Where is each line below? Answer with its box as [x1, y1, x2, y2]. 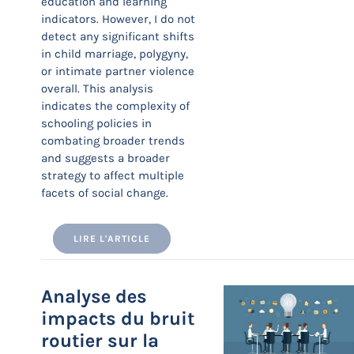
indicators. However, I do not [41, 12, 195, 26]
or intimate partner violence [41, 64, 194, 78]
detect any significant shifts [41, 29, 194, 43]
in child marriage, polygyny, [41, 47, 188, 61]
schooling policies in [41, 116, 152, 130]
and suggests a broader [41, 151, 170, 165]
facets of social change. [41, 186, 168, 200]
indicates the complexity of [41, 99, 190, 113]
